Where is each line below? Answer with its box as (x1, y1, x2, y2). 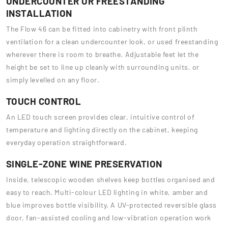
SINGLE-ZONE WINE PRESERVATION (6, 158, 162, 170)
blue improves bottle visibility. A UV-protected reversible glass (6, 201, 217, 210)
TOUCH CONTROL (6, 95, 81, 107)
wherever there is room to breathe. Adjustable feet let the (6, 50, 199, 59)
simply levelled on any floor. (6, 75, 100, 84)
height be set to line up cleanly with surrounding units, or (6, 63, 200, 72)
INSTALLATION (6, 7, 72, 19)
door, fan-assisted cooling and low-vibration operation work (6, 213, 212, 222)
